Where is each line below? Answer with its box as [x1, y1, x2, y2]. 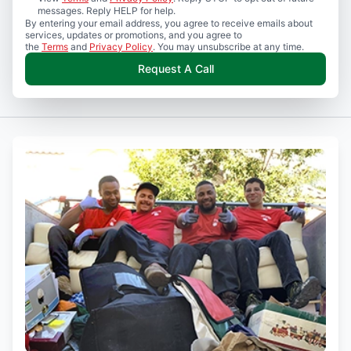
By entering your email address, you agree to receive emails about [25, 16, 313, 29]
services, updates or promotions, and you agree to [25, 28, 242, 41]
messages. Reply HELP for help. [38, 4, 175, 16]
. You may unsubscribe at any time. [153, 40, 304, 52]
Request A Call [137, 61, 214, 75]
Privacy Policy [89, 40, 153, 52]
